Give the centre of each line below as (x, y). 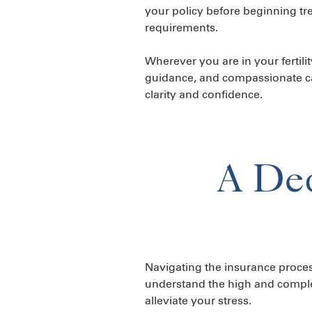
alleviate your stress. (198, 301)
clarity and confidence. (204, 94)
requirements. (181, 28)
